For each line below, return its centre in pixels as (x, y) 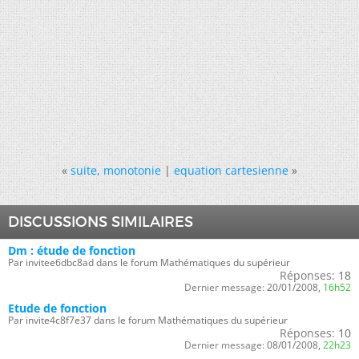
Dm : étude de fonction (72, 250)
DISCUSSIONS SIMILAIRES (101, 222)
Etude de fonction (57, 308)
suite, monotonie (116, 170)
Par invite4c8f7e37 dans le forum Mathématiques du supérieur (148, 320)
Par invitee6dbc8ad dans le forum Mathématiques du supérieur (149, 262)
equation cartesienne (231, 170)
